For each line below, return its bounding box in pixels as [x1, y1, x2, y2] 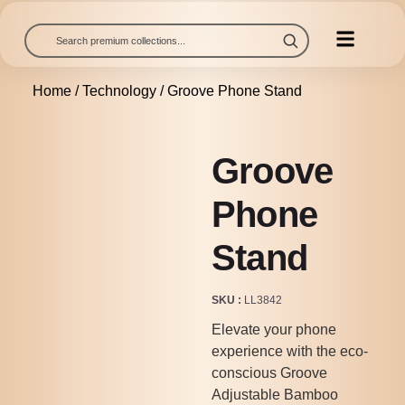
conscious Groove [211, 365, 327, 381]
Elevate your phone [211, 322, 336, 337]
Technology [81, 83, 156, 99]
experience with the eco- [211, 344, 368, 359]
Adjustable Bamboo [211, 387, 338, 402]
